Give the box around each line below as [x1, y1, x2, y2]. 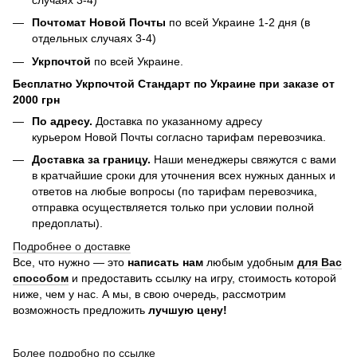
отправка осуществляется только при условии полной [32, 201, 314, 214]
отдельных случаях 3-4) [32, 32, 156, 45]
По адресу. [32, 114, 92, 127]
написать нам [124, 255, 203, 269]
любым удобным [203, 255, 297, 269]
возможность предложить [13, 303, 148, 316]
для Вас [297, 255, 342, 269]
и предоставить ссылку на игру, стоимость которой [69, 271, 336, 284]
